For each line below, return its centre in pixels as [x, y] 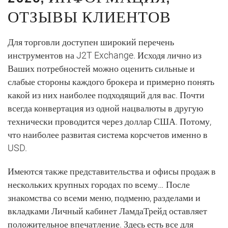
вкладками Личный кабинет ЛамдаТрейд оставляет [107, 211]
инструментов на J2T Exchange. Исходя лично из [105, 55]
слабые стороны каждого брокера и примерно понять [111, 82]
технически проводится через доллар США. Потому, [109, 121]
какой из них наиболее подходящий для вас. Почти [106, 95]
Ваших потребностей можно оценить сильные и [101, 68]
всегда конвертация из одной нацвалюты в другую [105, 108]
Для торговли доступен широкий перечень [91, 42]
